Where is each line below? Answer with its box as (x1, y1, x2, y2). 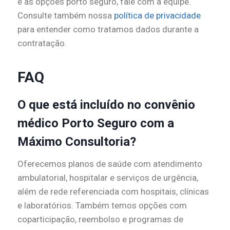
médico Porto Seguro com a (17, 116, 174, 131)
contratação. (17, 38, 67, 49)
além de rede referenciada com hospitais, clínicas (17, 186, 209, 197)
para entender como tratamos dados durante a (17, 24, 199, 35)
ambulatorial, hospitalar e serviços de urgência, (17, 172, 198, 183)
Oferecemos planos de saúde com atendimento (17, 159, 202, 169)
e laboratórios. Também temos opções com (17, 200, 187, 211)
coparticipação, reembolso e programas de (17, 214, 183, 225)
